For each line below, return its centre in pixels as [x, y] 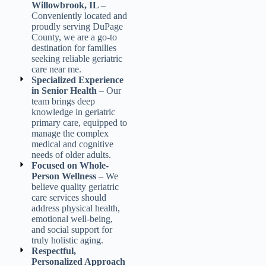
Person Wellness [65, 176]
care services [55, 197]
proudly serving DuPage [77, 26]
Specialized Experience [77, 80]
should [92, 197]
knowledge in [58, 112]
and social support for [72, 229]
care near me [55, 69]
